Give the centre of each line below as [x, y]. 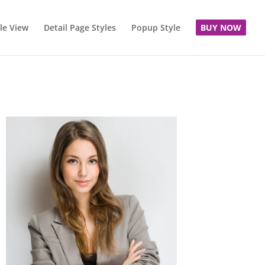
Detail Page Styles [80, 28]
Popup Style [156, 28]
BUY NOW [221, 28]
